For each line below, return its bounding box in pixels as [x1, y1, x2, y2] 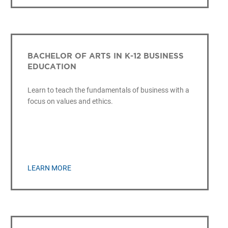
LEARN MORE [27, 164, 71, 173]
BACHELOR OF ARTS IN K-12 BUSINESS [27, 51, 184, 60]
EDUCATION [27, 62, 76, 71]
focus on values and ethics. [27, 97, 113, 105]
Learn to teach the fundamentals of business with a [27, 85, 189, 94]
